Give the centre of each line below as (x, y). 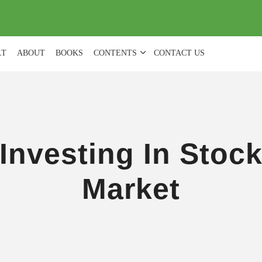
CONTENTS (115, 53)
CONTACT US (179, 53)
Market (131, 189)
